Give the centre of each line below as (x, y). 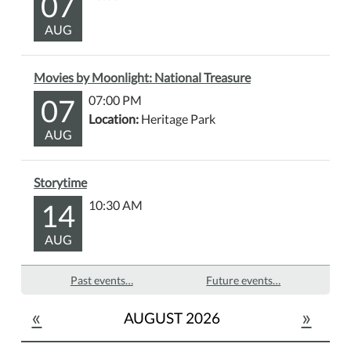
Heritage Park (177, 119)
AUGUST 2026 (172, 318)
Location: (114, 119)
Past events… (101, 280)
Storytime (60, 183)
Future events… (244, 280)
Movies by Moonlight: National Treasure (142, 78)
